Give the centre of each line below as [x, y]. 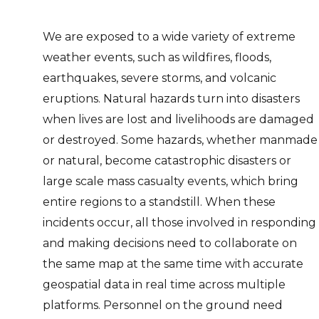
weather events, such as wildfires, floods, [157, 57]
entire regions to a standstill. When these [159, 202]
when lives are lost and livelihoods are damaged [178, 119]
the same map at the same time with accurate [173, 263]
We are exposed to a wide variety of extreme [169, 36]
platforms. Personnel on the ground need [163, 305]
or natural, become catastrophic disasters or [167, 160]
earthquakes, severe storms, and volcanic [159, 78]
